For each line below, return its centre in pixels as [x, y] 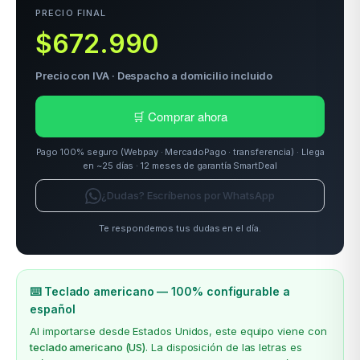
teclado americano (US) [88, 348]
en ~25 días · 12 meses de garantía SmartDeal [180, 166]
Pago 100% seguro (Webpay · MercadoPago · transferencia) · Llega [180, 152]
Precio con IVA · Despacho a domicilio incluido [154, 76]
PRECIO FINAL [71, 13]
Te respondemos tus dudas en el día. [180, 229]
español [53, 309]
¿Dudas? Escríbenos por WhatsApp [188, 196]
